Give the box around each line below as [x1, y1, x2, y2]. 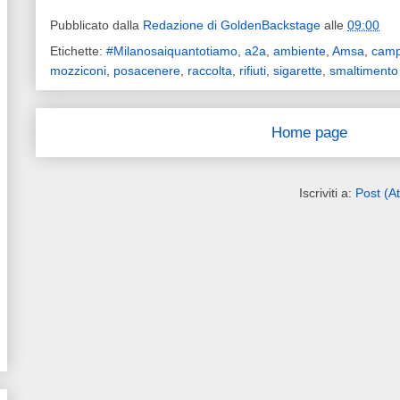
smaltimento [329, 63, 398, 79]
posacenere [113, 63, 180, 79]
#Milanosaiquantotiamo [106, 44, 237, 59]
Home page [271, 124, 347, 142]
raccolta [187, 63, 232, 79]
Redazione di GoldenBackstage [143, 18, 321, 33]
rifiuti [239, 63, 266, 79]
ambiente [273, 44, 326, 59]
